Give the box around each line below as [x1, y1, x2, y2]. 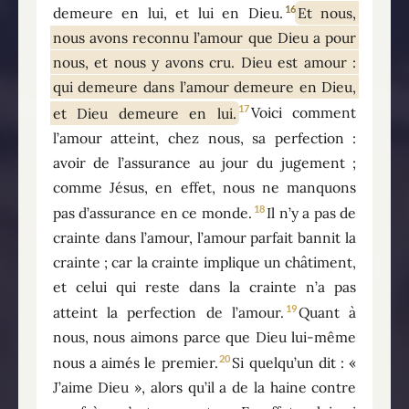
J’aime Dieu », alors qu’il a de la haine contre [52, 378, 357, 397]
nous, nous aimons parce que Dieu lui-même [52, 327, 357, 346]
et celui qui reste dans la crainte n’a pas [52, 277, 357, 296]
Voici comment [250, 103, 357, 122]
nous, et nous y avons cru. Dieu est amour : [52, 53, 357, 72]
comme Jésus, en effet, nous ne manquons [52, 177, 357, 196]
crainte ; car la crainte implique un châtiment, [52, 252, 357, 271]
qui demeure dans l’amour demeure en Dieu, [52, 78, 357, 97]
